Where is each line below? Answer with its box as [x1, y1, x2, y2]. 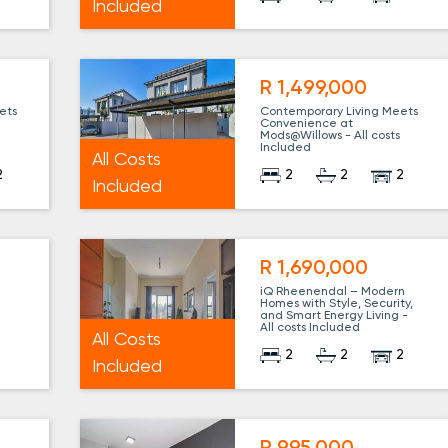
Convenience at [260, 118, 354, 131]
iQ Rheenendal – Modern [260, 286, 406, 299]
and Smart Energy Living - [260, 310, 409, 323]
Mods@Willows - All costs [260, 130, 401, 143]
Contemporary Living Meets [260, 106, 419, 119]
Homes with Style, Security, [260, 298, 414, 311]
